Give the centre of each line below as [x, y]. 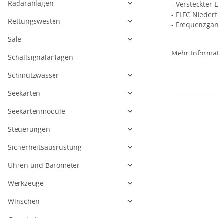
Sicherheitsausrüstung [45, 147]
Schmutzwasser [33, 75]
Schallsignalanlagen [40, 57]
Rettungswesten [34, 21]
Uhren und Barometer [44, 165]
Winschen [24, 201]
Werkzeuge [26, 183]
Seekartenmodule [36, 111]
